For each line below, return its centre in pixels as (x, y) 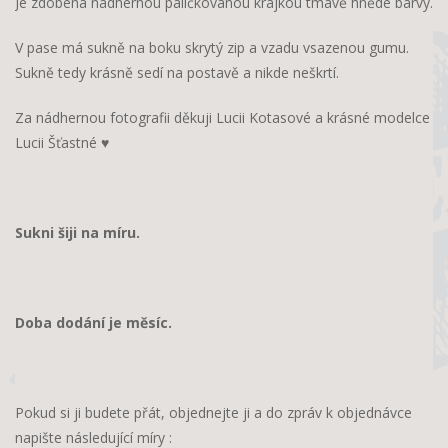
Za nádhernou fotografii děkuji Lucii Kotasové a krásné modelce (222, 118)
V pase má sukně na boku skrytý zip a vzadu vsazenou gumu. (212, 48)
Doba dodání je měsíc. (95, 323)
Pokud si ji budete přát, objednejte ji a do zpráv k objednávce (213, 413)
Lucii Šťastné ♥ (62, 143)
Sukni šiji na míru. (79, 233)
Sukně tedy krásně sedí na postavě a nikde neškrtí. (177, 73)
